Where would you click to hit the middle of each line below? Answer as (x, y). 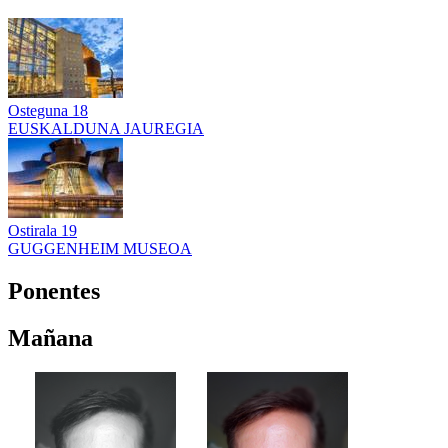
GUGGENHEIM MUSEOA (100, 249)
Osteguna (40, 111)
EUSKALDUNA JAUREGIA (106, 129)
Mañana (50, 338)
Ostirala (34, 231)
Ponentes (54, 291)
